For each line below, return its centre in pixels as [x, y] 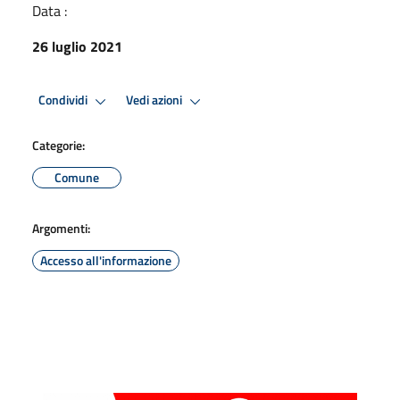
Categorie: [58, 145]
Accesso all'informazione [106, 260]
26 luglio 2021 [77, 46]
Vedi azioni [155, 100]
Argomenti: [61, 228]
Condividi [64, 100]
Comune [77, 177]
